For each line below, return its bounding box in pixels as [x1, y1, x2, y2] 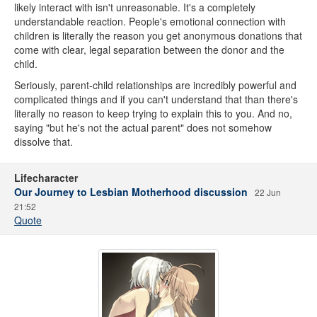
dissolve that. [14, 134, 73, 149]
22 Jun [255, 186, 281, 198]
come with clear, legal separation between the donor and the [14, 42, 284, 57]
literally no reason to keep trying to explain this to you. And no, [14, 106, 292, 120]
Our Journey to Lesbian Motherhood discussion [14, 185, 248, 199]
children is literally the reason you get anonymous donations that [14, 28, 302, 42]
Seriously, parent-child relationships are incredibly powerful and [14, 78, 296, 92]
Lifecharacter [14, 171, 78, 185]
